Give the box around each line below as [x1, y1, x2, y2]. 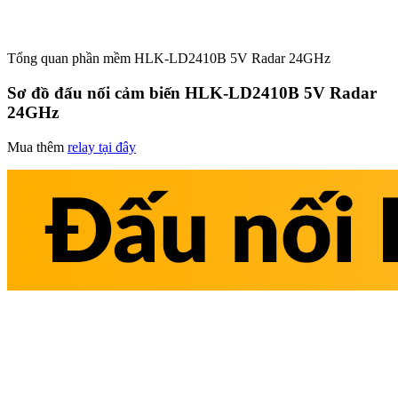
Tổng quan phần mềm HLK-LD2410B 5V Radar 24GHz [7, 51, 330, 67]
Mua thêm [7, 139, 68, 155]
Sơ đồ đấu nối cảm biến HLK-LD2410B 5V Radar [7, 84, 377, 103]
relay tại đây [68, 139, 136, 155]
